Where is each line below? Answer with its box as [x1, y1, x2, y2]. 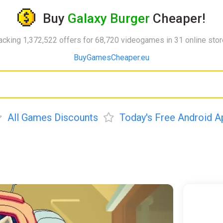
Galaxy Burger [68, 11, 150, 26]
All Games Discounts [7, 111, 98, 123]
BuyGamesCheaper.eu [74, 52, 149, 62]
